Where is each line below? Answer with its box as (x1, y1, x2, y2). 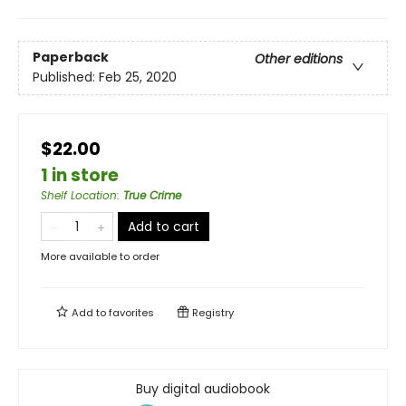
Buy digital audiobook (136, 379, 270, 398)
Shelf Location (41, 187, 117, 203)
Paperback (33, 48, 109, 67)
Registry (189, 304, 234, 320)
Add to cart (128, 217, 199, 236)
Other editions (255, 50, 343, 69)
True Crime (123, 187, 181, 203)
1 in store (41, 162, 119, 188)
